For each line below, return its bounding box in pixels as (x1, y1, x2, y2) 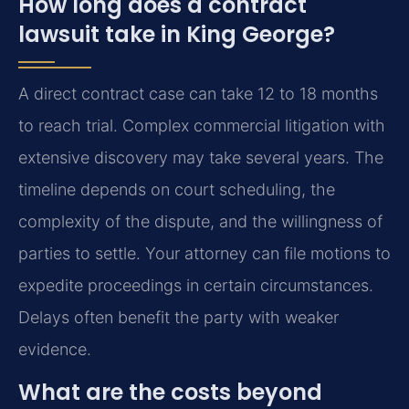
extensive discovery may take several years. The (18, 147, 383, 167)
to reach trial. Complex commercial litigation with (18, 115, 385, 135)
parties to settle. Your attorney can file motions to (18, 243, 391, 263)
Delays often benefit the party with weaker (18, 307, 339, 327)
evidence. (18, 339, 91, 359)
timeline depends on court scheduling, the (18, 179, 335, 199)
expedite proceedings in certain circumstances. (18, 275, 373, 295)
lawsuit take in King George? (18, 18, 335, 49)
